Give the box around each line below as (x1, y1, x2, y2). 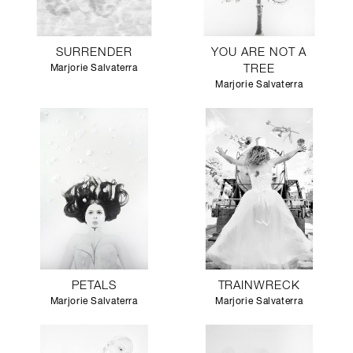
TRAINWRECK (217, 280, 300, 292)
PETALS (71, 280, 117, 292)
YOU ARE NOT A (211, 47, 307, 59)
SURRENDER (55, 47, 132, 59)
